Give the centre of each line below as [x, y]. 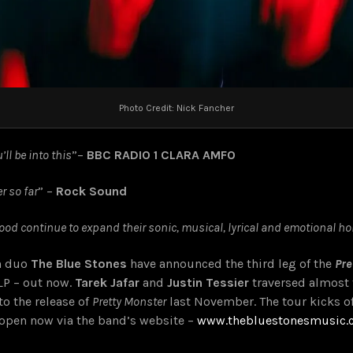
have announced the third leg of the [231, 264]
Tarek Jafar [107, 283]
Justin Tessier [208, 283]
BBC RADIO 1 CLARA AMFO [161, 155]
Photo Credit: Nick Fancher [176, 108]
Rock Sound [91, 191]
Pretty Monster [129, 302]
